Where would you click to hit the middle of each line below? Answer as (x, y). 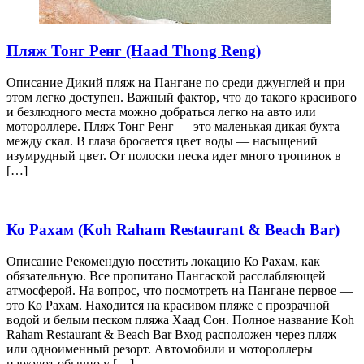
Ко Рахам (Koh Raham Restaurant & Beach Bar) (173, 229)
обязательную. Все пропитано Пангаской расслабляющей (166, 275)
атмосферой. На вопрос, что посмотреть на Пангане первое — (180, 290)
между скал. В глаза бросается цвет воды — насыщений (162, 141)
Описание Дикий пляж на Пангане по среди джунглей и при (176, 83)
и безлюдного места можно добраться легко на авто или (161, 112)
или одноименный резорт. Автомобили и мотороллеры (160, 349)
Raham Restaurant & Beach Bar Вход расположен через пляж (171, 334)
